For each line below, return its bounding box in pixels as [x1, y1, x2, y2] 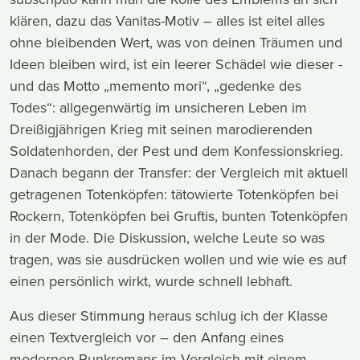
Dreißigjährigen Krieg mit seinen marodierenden [10, 119, 313, 140]
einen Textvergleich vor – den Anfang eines [10, 327, 284, 348]
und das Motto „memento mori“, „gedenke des [10, 76, 301, 96]
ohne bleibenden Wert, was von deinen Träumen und [10, 32, 342, 53]
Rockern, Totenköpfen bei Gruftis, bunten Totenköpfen [10, 206, 348, 227]
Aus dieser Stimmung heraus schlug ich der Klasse [10, 305, 328, 326]
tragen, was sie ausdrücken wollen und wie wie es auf [10, 249, 346, 270]
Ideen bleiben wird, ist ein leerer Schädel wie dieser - [10, 54, 342, 75]
